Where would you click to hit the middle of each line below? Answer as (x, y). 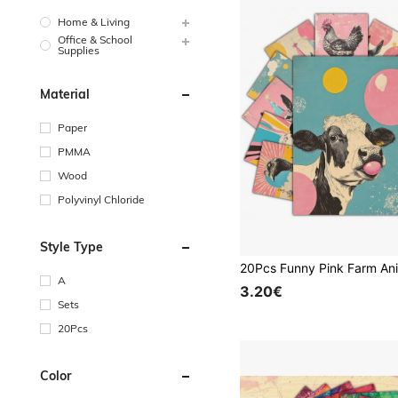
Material (65, 94)
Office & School (95, 39)
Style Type (72, 247)
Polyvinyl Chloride (101, 199)
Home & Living (94, 21)
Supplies (79, 50)
